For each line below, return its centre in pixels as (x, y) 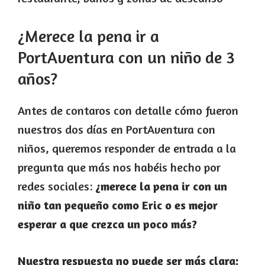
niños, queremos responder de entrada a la (127, 148)
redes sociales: (56, 186)
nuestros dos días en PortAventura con (117, 129)
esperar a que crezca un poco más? (107, 224)
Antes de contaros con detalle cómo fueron (128, 110)
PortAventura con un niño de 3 (126, 57)
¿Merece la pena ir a (88, 36)
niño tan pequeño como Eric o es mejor (118, 205)
